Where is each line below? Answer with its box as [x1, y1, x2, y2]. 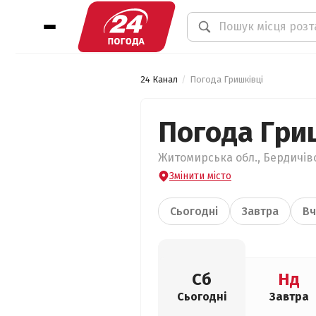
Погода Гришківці [190, 74, 263, 85]
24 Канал [140, 74, 178, 85]
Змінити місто [169, 170, 231, 182]
